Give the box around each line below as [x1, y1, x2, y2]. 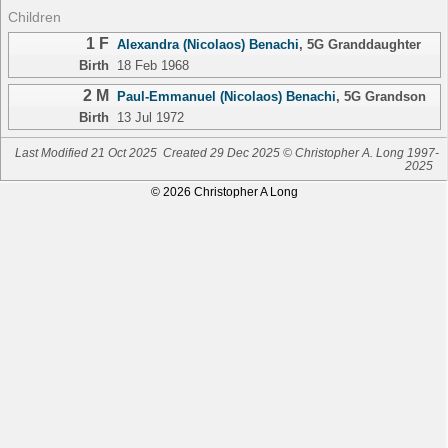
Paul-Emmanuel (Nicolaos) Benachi [116, 89, 336, 105]
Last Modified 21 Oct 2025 [14, 145, 157, 159]
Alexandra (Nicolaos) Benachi [116, 36, 299, 52]
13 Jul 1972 [116, 110, 184, 126]
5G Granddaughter [306, 36, 421, 52]
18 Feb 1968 [116, 57, 189, 73]
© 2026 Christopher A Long [150, 185, 298, 199]
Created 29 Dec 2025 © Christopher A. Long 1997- [163, 145, 440, 159]
